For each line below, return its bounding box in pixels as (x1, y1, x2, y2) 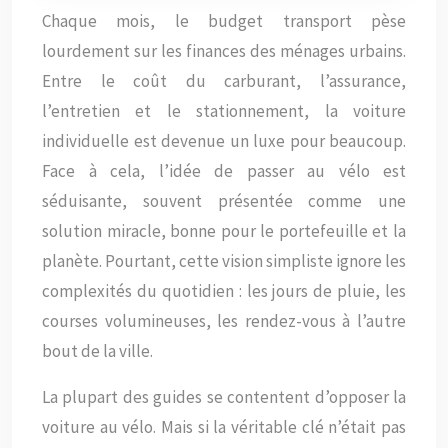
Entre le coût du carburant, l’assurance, (42, 70, 406, 92)
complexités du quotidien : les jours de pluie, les (42, 280, 406, 302)
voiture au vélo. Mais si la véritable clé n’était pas (42, 416, 406, 438)
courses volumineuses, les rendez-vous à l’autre (42, 310, 406, 332)
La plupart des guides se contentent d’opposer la (42, 386, 406, 408)
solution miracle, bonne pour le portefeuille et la (42, 220, 406, 242)
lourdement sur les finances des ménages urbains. (42, 40, 406, 62)
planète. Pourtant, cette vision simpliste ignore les (42, 250, 406, 272)
